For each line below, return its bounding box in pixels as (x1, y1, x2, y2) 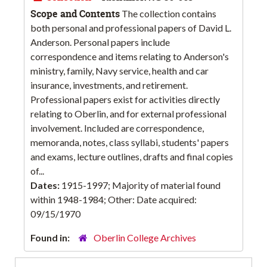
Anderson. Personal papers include (30, 36, 170, 48)
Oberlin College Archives (94, 232, 196, 244)
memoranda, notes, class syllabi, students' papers (30, 136, 229, 148)
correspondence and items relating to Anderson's (30, 51, 229, 63)
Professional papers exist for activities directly (30, 94, 220, 105)
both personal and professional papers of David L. (30, 22, 231, 34)
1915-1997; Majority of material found (61, 179, 221, 191)
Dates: (30, 179, 61, 191)
